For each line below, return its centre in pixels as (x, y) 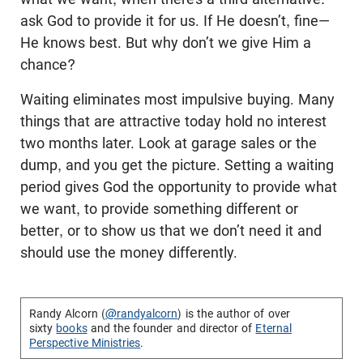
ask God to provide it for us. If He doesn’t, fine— (175, 20)
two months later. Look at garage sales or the (169, 143)
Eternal (273, 328)
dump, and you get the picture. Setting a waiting (177, 164)
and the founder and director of (171, 328)
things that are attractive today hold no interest (173, 121)
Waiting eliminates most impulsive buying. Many (177, 99)
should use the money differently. (129, 252)
